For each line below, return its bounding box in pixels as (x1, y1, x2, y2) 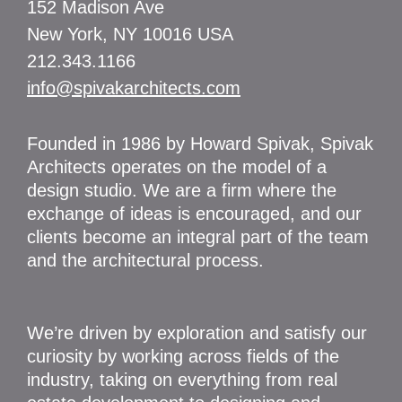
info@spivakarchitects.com (27, 78, 240, 99)
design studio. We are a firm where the (27, 180, 336, 201)
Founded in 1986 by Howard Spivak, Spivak (27, 134, 373, 154)
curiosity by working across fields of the (27, 346, 339, 367)
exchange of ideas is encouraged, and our (27, 204, 362, 224)
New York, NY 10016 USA (27, 24, 233, 45)
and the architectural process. (27, 250, 264, 271)
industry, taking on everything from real (27, 370, 337, 390)
